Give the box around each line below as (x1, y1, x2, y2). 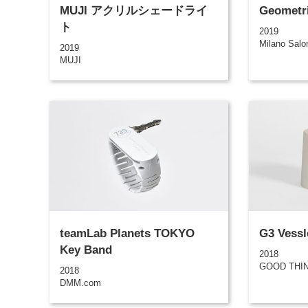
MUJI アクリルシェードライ (60, 4, 208, 16)
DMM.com (60, 278, 101, 288)
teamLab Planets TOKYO (60, 227, 195, 239)
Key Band (60, 243, 112, 256)
